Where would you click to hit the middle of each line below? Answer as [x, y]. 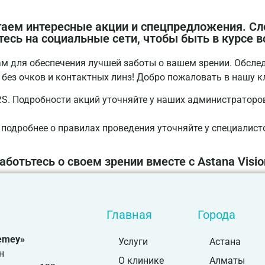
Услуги [133, 242]
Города [216, 215]
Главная [129, 215]
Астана [225, 242]
